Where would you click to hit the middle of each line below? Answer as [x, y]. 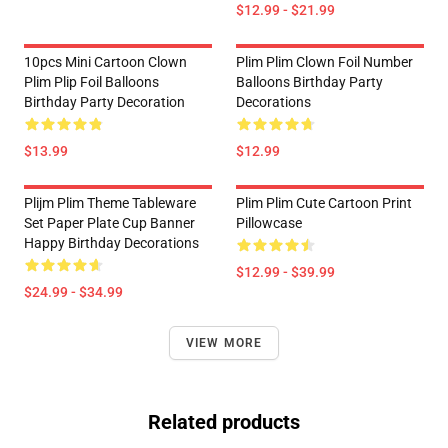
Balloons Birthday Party [309, 82]
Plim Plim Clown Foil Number [324, 62]
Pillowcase [269, 223]
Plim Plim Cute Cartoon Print [324, 203]
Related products [224, 422]
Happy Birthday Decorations [111, 243]
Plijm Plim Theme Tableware [110, 203]
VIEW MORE [224, 343]
